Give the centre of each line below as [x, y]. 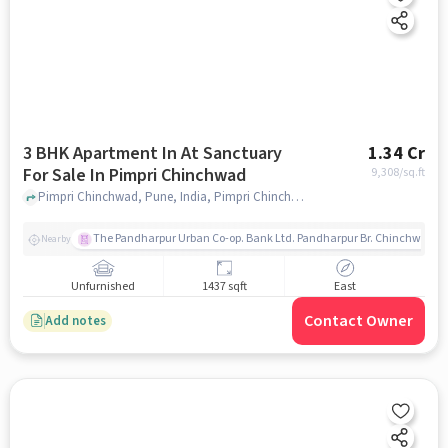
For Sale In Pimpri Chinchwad [167, 175]
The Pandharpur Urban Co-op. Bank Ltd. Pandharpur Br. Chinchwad [263, 238]
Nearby [55, 238]
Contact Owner [359, 321]
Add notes [75, 320]
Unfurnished [103, 287]
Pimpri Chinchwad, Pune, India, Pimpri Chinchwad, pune [297, 196]
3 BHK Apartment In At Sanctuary [152, 153]
